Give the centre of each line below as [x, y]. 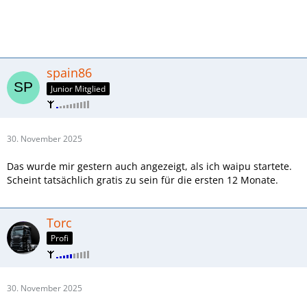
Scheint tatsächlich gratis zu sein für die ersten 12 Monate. [143, 180]
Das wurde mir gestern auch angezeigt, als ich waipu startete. [149, 166]
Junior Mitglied [78, 88]
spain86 [69, 72]
